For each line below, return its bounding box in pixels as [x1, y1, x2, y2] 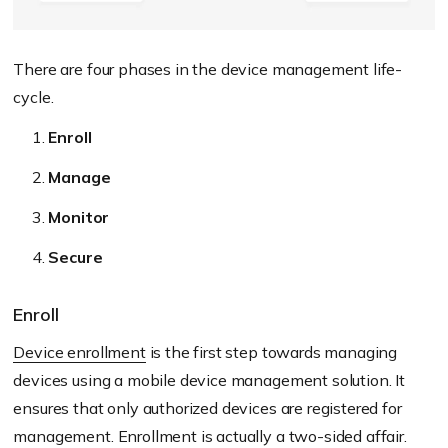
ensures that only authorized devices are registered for [13, 398, 402, 419]
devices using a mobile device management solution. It [13, 370, 405, 391]
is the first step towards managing [145, 342, 398, 363]
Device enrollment [13, 342, 146, 363]
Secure [48, 247, 103, 268]
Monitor [48, 207, 110, 228]
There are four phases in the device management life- [13, 59, 403, 80]
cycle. [13, 87, 54, 108]
